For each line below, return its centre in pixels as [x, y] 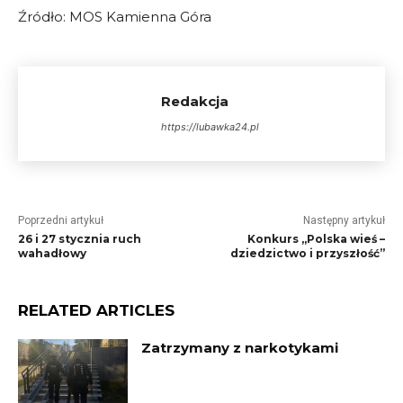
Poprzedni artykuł [61, 220]
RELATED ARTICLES [96, 310]
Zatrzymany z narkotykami [240, 347]
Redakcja [195, 101]
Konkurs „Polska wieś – [316, 238]
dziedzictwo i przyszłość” [307, 253]
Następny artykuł [344, 220]
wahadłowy [52, 253]
